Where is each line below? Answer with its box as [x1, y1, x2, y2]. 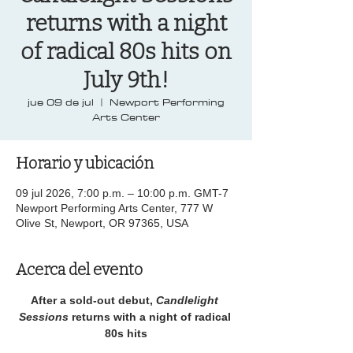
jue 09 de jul [28, 93, 94, 110]
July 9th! [84, 67, 169, 93]
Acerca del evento [16, 260, 143, 279]
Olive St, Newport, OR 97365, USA [16, 217, 188, 229]
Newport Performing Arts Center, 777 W [16, 202, 213, 214]
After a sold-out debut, [31, 294, 156, 307]
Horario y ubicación [16, 154, 154, 173]
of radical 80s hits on [20, 39, 232, 65]
